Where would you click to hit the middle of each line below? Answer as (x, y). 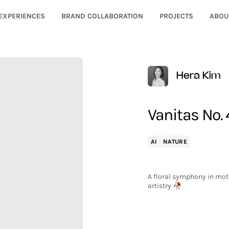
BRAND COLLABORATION (102, 16)
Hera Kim (198, 76)
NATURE (175, 142)
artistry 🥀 (164, 186)
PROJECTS (176, 16)
